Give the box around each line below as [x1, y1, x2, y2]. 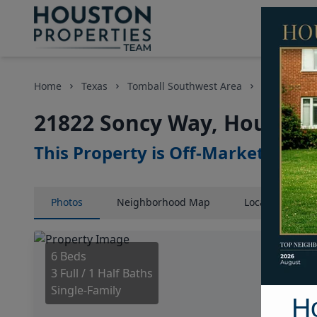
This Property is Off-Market [34, 141, 264, 164]
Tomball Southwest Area [127, 79, 242, 93]
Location [244, 195, 284, 209]
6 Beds [51, 248, 86, 264]
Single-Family [51, 282, 121, 298]
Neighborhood [117, 195, 186, 209]
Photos [51, 195, 83, 209]
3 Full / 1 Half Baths [51, 265, 153, 281]
